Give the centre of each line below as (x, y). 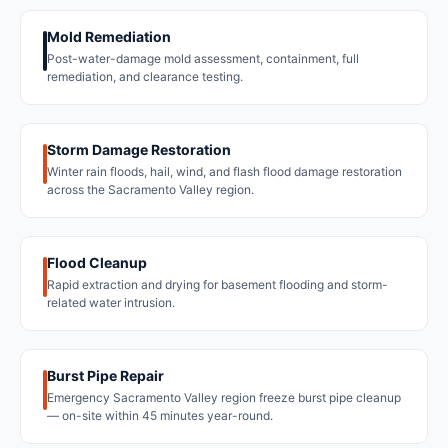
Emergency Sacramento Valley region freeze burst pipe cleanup (224, 398)
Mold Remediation (109, 37)
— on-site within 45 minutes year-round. (160, 416)
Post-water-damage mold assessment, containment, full (203, 59)
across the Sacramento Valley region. (150, 190)
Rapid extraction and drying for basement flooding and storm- (217, 285)
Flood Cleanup (97, 263)
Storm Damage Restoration (139, 150)
